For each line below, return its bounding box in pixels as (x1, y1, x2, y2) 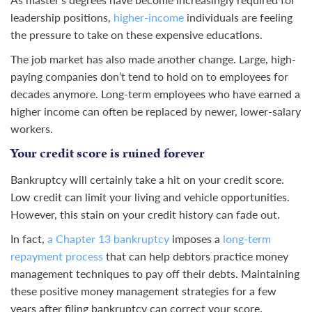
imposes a (169, 232, 223, 246)
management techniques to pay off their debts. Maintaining (10, 267, 299, 281)
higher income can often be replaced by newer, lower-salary (10, 104, 301, 118)
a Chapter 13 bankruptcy (47, 232, 169, 246)
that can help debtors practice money (103, 249, 288, 263)
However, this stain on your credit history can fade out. (10, 208, 280, 221)
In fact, (10, 232, 47, 246)
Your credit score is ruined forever (10, 144, 205, 164)
